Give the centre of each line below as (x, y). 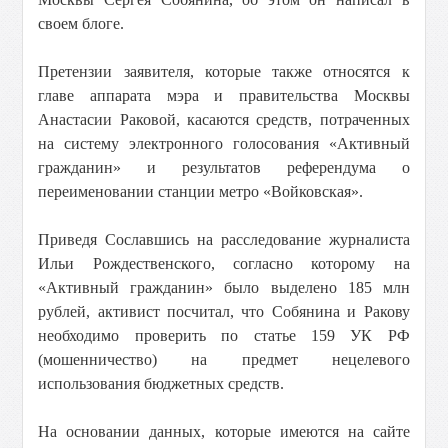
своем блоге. (81, 23)
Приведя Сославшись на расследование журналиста (224, 239)
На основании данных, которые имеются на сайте (224, 431)
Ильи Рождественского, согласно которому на (224, 263)
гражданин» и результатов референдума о (224, 167)
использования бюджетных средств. (161, 383)
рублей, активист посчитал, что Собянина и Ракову (224, 311)
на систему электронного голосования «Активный (224, 143)
